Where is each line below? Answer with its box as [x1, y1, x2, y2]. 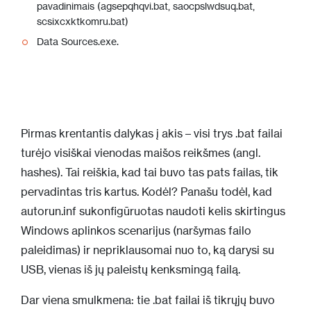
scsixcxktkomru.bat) [37, 15, 128, 28]
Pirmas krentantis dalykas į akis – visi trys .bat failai [21, 126, 283, 140]
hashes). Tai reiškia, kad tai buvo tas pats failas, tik [21, 165, 278, 179]
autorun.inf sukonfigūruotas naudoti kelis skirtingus [21, 203, 285, 218]
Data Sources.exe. [37, 35, 119, 47]
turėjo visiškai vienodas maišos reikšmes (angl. [21, 145, 260, 160]
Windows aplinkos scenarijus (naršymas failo [21, 223, 251, 237]
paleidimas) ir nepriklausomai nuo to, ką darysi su [21, 242, 274, 257]
